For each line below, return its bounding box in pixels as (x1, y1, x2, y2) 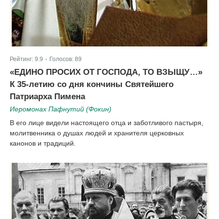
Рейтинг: (10, 55, 35, 63)
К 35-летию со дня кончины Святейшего (10, 79, 174, 89)
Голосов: (49, 55, 75, 63)
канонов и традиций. (10, 139, 76, 147)
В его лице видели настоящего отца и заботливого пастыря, (10, 118, 203, 127)
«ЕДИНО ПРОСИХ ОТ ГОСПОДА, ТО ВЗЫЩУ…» (10, 66, 202, 77)
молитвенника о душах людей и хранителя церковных (10, 129, 184, 137)
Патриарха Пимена (10, 91, 85, 101)
